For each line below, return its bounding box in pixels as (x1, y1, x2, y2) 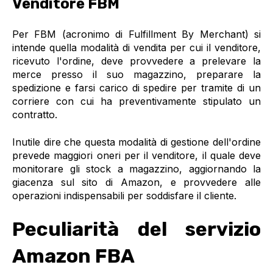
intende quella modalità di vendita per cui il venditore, (12, 41, 261, 54)
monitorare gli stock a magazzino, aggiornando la (12, 162, 261, 175)
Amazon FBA (12, 244, 135, 268)
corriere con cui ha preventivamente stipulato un (12, 95, 261, 108)
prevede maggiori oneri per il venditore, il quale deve (12, 149, 261, 161)
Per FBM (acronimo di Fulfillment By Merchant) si (12, 28, 261, 41)
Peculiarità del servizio (12, 218, 261, 241)
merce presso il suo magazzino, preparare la (12, 68, 261, 81)
